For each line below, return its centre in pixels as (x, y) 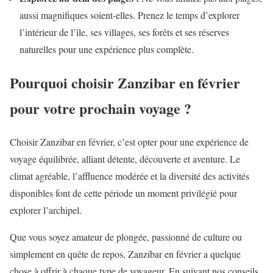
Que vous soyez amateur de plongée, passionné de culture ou (126, 236)
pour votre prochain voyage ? (101, 108)
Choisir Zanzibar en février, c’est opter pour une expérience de (129, 141)
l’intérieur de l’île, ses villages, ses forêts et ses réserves (124, 32)
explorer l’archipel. (46, 210)
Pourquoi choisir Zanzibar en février (125, 82)
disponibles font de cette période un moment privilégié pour (123, 193)
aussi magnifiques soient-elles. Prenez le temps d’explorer (129, 15)
